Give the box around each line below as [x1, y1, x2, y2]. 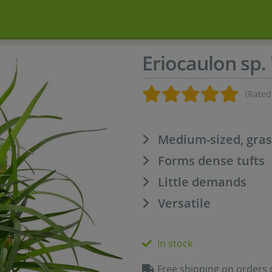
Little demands [158, 174, 246, 190]
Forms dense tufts [158, 152, 265, 169]
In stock [157, 237, 192, 250]
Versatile [158, 195, 211, 211]
